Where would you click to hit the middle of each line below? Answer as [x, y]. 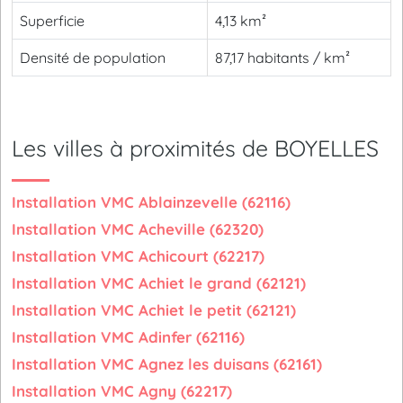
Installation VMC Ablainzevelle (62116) [151, 202]
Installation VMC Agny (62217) [122, 391]
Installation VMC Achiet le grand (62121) [159, 283]
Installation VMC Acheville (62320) [138, 229]
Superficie [52, 21]
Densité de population [93, 58]
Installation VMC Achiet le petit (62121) [154, 310]
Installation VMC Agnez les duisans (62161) [167, 364]
